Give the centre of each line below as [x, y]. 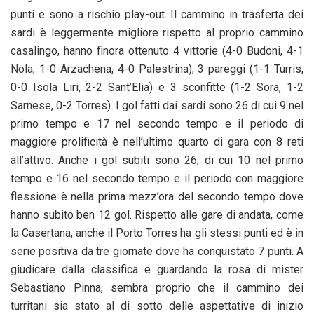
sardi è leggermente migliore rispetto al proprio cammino [157, 33]
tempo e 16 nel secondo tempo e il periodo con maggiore [157, 179]
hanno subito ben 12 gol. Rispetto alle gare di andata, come [157, 215]
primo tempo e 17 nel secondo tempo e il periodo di [157, 124]
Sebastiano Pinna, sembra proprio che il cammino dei [157, 288]
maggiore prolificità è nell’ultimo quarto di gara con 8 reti [157, 142]
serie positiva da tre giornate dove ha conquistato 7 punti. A [157, 252]
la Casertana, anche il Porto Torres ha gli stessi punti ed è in [157, 233]
